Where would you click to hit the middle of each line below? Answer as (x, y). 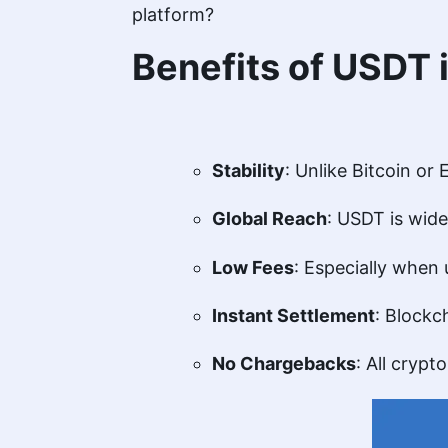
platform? (173, 14)
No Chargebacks (284, 364)
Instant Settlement (293, 315)
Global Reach (269, 219)
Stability (248, 170)
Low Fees (253, 267)
